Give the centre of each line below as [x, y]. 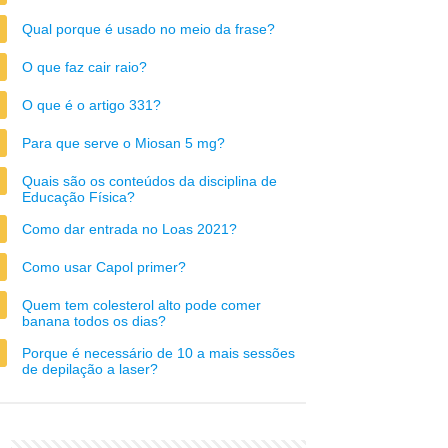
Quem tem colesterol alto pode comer [141, 305]
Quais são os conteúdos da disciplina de [149, 181]
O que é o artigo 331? [91, 105]
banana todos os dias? [94, 321]
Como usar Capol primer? [104, 267]
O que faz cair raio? [84, 67]
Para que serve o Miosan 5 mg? [123, 143]
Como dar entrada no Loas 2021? [129, 229]
